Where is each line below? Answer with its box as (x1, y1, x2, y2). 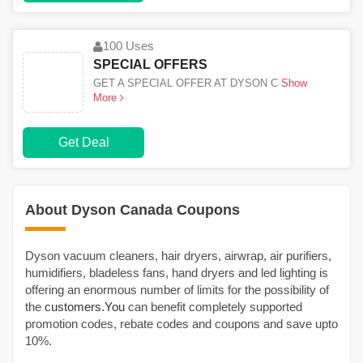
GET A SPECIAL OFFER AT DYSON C (93, 77, 278, 90)
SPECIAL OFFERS (93, 58, 207, 72)
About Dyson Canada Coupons (25, 202, 240, 219)
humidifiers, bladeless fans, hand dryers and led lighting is (25, 266, 328, 280)
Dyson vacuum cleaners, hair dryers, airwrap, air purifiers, (25, 249, 331, 263)
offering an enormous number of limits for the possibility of (25, 283, 329, 297)
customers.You (45, 300, 125, 314)
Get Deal (58, 135, 109, 150)
